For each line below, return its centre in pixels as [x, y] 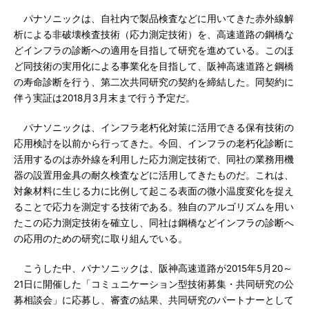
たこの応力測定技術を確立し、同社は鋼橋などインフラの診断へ [154, 223]
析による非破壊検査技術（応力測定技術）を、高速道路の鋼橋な [154, 34]
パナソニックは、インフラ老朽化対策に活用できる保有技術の [154, 128]
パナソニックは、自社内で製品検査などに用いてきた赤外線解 [154, 19]
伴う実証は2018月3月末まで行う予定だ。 [104, 98]
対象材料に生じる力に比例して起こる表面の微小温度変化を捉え [154, 191]
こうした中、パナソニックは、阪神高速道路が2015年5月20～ [153, 268]
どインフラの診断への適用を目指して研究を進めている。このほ [154, 50]
